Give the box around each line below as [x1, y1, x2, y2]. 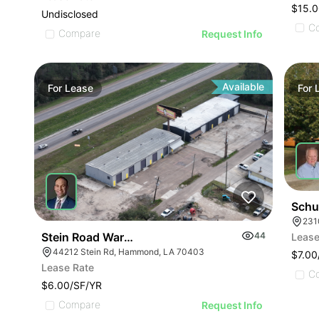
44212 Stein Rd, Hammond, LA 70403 [53, 246, 204, 258]
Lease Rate [41, 261, 94, 274]
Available [222, 80, 265, 93]
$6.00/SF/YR [41, 279, 102, 292]
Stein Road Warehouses [41, 230, 171, 245]
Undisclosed [41, 8, 98, 21]
